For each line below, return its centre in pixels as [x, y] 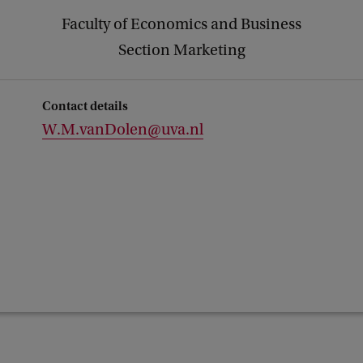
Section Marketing [181, 50]
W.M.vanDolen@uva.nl [123, 130]
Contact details [85, 106]
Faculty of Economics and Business [181, 24]
